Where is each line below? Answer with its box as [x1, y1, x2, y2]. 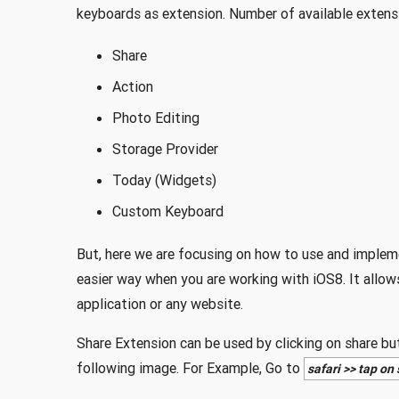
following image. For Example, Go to [76, 359, 304, 378]
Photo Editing [111, 109, 199, 127]
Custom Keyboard [111, 202, 224, 221]
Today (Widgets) [111, 171, 216, 190]
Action [111, 77, 153, 96]
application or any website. [76, 295, 243, 313]
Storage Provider [111, 140, 218, 159]
